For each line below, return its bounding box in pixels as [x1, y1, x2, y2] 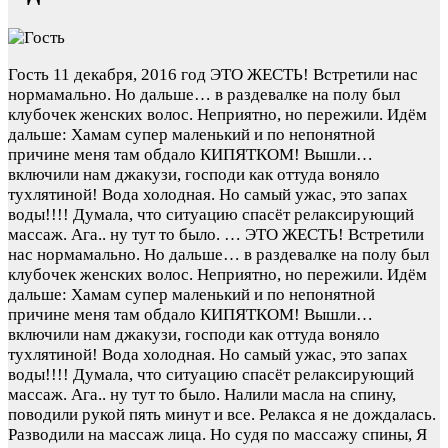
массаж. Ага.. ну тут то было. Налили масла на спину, [8, 384, 396, 404]
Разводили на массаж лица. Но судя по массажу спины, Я [8, 424, 427, 444]
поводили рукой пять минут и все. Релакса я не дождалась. [8, 404, 436, 424]
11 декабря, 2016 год [53, 64, 206, 84]
